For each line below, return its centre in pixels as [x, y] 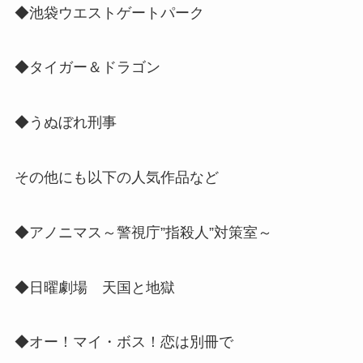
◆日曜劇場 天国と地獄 [94, 287]
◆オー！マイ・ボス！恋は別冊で [124, 342]
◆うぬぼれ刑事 [65, 123]
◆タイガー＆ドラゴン [87, 68]
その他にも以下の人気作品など [116, 177]
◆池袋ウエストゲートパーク [109, 13]
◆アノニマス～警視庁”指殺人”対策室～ [143, 232]
